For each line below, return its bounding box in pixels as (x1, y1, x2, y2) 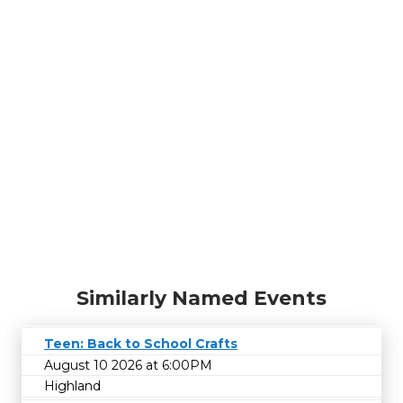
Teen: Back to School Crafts (44, 336, 237, 352)
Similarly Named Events (76, 286, 327, 310)
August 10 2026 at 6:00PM (44, 356, 212, 373)
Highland (44, 378, 101, 395)
